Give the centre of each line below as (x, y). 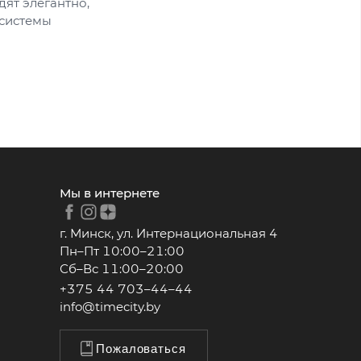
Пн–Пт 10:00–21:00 (122, 251)
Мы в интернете (110, 193)
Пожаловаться (141, 348)
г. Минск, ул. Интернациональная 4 (169, 233)
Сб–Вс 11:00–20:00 (122, 269)
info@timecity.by (110, 307)
